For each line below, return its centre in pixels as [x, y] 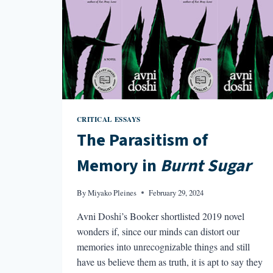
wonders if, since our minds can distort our [158, 231]
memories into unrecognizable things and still [163, 246]
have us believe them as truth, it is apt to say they [169, 261]
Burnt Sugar [205, 166]
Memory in [118, 166]
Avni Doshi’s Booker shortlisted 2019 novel [160, 216]
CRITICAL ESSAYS [108, 119]
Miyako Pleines [112, 192]
